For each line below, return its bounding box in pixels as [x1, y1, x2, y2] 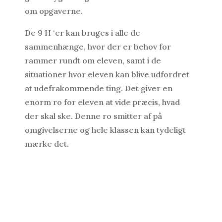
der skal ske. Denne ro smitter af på [24, 111, 162, 121]
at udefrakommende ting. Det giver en [24, 83, 172, 94]
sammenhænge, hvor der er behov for [24, 42, 171, 52]
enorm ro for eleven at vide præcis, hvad [24, 97, 180, 108]
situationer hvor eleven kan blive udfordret [24, 69, 189, 80]
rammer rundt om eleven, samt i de [24, 55, 161, 66]
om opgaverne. [24, 6, 83, 16]
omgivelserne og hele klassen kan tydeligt [24, 125, 186, 135]
